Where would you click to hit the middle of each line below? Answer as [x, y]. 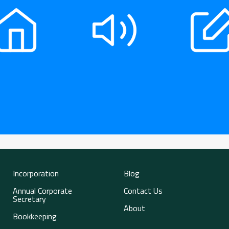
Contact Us [143, 190]
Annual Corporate [43, 190]
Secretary [30, 199]
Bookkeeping [35, 216]
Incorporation [36, 173]
